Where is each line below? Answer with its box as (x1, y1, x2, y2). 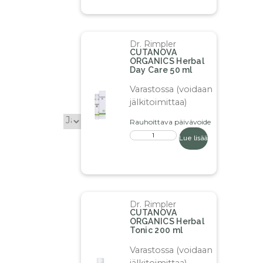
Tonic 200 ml (129, 225, 183, 235)
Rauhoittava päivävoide (129, 117, 211, 127)
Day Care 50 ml (129, 65, 193, 75)
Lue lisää (178, 134, 208, 143)
